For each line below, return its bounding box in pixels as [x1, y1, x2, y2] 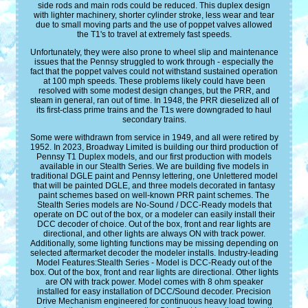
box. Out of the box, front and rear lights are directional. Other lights [30, 267, 278, 278]
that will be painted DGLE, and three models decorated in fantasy [33, 181, 275, 191]
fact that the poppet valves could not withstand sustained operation [30, 67, 278, 77]
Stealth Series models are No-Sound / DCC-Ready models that [36, 200, 272, 210]
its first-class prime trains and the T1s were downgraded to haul [36, 105, 272, 115]
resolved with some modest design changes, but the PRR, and [38, 86, 270, 96]
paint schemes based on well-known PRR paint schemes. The [38, 190, 269, 201]
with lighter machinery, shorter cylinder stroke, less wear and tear [34, 10, 274, 21]
